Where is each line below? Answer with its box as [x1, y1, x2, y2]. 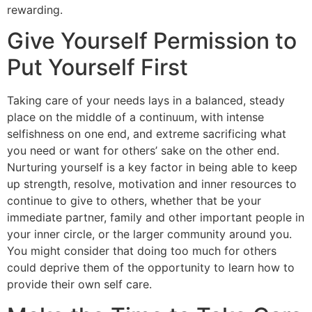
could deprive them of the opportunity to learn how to [7, 260, 295, 275]
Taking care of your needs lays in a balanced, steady [7, 93, 285, 108]
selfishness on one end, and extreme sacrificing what [7, 127, 286, 141]
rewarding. [7, 2, 63, 17]
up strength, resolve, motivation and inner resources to [7, 177, 297, 192]
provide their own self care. [7, 277, 152, 292]
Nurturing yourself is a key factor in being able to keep [7, 160, 297, 175]
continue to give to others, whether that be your [7, 194, 261, 208]
